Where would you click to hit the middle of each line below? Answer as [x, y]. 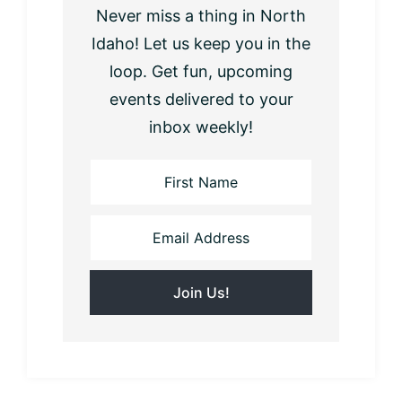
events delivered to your [201, 99]
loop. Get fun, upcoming [201, 71]
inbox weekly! [201, 127]
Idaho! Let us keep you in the [201, 43]
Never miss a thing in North [201, 15]
